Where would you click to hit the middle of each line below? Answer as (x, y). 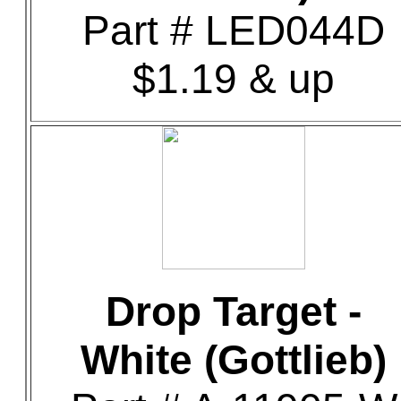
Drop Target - (234, 311)
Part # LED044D (234, 30)
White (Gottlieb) (234, 360)
